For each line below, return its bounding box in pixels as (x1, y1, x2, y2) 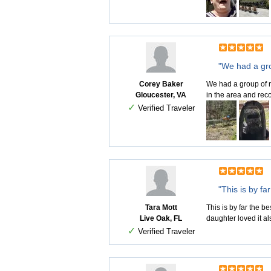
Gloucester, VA (135, 91, 186, 99)
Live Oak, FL (140, 214, 182, 223)
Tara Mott (145, 203, 177, 212)
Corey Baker (139, 80, 183, 88)
